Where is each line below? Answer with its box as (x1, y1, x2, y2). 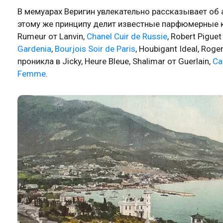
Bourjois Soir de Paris (55, 43, 135, 54)
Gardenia (17, 43, 51, 54)
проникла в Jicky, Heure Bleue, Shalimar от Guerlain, (17, 56, 213, 66)
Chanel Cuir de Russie (87, 31, 167, 41)
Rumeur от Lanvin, (17, 31, 87, 41)
